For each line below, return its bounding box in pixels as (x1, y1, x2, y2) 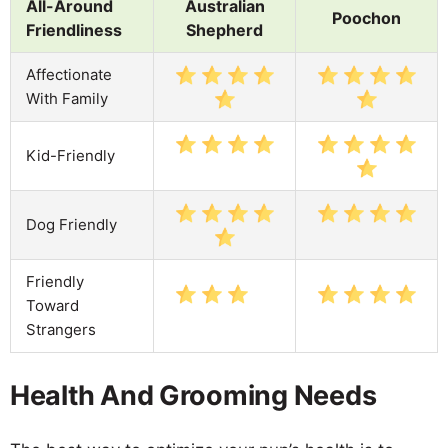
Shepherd (186, 19, 263, 40)
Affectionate (26, 64, 112, 84)
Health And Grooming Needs (10, 378, 377, 412)
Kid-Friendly (26, 145, 115, 165)
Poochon (332, 7, 401, 28)
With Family (26, 88, 108, 108)
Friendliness (26, 19, 122, 40)
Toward (26, 295, 79, 315)
